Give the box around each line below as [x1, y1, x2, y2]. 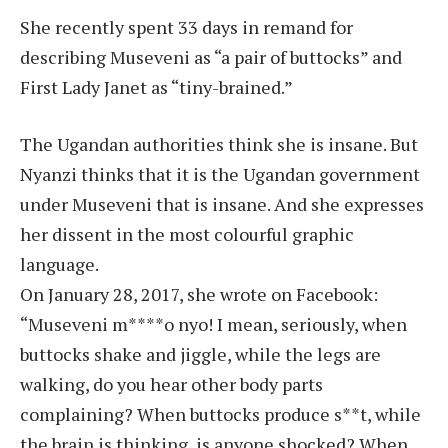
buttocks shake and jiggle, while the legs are [20, 342, 381, 367]
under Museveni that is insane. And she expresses [20, 192, 424, 217]
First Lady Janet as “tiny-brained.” [20, 74, 293, 99]
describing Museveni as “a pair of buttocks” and [20, 44, 402, 69]
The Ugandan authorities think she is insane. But [20, 132, 418, 157]
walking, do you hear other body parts [20, 372, 323, 397]
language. [20, 252, 99, 277]
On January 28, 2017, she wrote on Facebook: [20, 282, 378, 307]
